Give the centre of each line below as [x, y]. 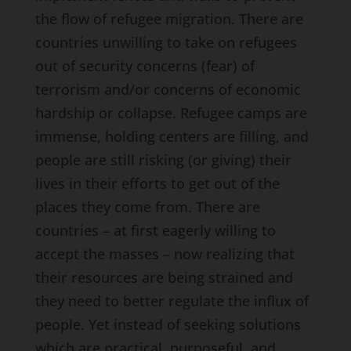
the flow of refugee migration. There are [169, 19]
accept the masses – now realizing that [165, 254]
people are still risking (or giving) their [163, 160]
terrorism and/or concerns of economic [168, 89]
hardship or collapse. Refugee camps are [171, 113]
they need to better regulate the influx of [172, 301]
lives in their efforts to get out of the [157, 183]
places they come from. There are [147, 207]
